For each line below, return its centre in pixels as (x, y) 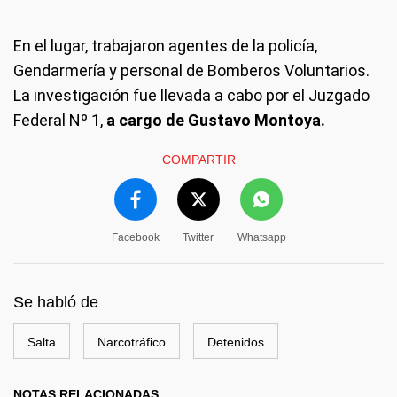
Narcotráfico (132, 342)
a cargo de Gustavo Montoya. (216, 120)
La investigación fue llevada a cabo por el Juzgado (191, 95)
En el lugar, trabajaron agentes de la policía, (165, 45)
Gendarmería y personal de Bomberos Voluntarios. (191, 70)
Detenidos (236, 342)
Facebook (135, 237)
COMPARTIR (198, 159)
